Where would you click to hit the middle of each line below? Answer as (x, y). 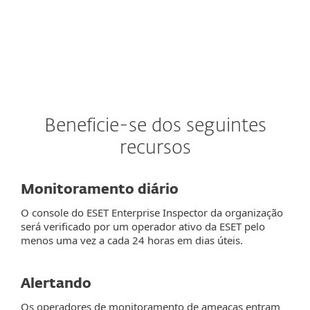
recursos (155, 148)
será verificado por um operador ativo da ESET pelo (143, 226)
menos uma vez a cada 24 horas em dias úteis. (132, 240)
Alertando (56, 284)
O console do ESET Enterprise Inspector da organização (152, 212)
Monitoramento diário (100, 190)
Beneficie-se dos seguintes (155, 126)
